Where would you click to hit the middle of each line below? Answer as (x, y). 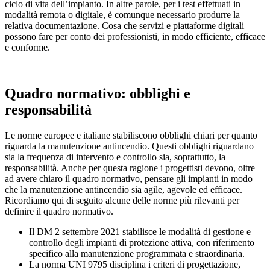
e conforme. (27, 47)
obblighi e (160, 93)
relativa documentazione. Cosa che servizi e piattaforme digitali (124, 25)
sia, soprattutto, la (191, 157)
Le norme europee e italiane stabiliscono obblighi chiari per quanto (131, 135)
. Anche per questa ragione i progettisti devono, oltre (156, 168)
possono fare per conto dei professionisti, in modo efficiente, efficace (135, 36)
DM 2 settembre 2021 (78, 231)
